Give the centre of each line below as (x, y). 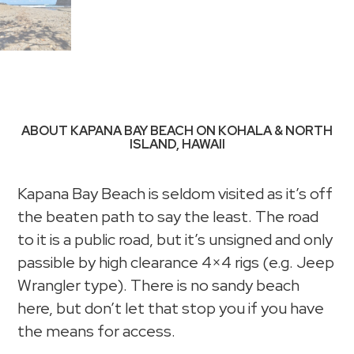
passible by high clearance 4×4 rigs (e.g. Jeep (176, 263)
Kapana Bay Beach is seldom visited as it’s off (175, 194)
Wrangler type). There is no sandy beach (159, 286)
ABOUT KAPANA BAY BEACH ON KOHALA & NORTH (177, 131)
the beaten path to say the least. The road (168, 217)
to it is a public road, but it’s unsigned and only (175, 240)
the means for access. (97, 331)
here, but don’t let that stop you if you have (171, 309)
